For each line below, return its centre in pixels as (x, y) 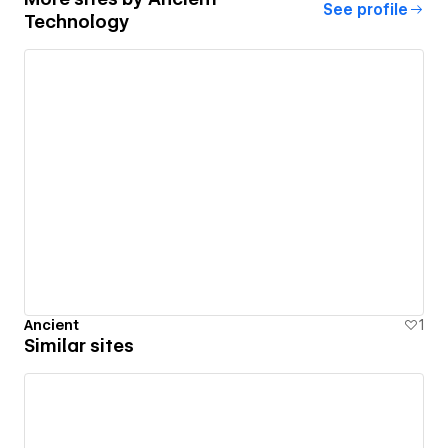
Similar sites (79, 346)
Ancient (51, 325)
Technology (77, 21)
